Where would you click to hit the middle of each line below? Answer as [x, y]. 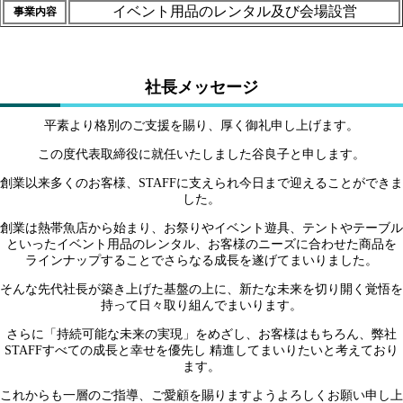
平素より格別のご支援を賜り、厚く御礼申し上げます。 [201, 125]
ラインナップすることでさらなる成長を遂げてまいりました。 [201, 260]
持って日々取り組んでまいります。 [201, 305]
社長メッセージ [201, 88]
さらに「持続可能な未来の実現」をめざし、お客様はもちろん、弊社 [201, 334]
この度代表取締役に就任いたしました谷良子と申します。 [201, 154]
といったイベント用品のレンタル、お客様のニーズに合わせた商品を [201, 244]
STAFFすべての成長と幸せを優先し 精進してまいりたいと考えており [201, 350]
